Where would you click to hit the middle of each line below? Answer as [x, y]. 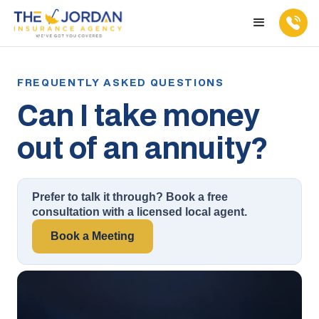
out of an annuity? [142, 147]
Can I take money [138, 114]
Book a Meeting [93, 236]
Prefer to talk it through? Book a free [130, 197]
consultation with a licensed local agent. [140, 211]
